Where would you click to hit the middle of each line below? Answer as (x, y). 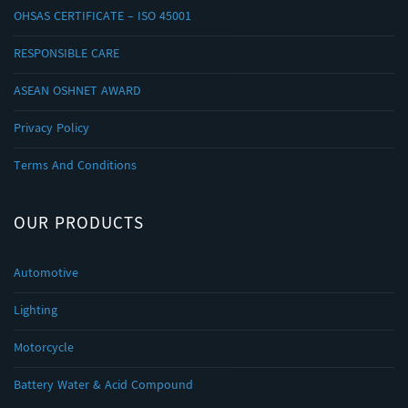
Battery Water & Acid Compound (103, 386)
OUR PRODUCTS (79, 224)
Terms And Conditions (75, 167)
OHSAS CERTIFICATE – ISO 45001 (102, 17)
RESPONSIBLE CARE (66, 55)
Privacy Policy (51, 129)
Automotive (46, 274)
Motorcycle (44, 349)
